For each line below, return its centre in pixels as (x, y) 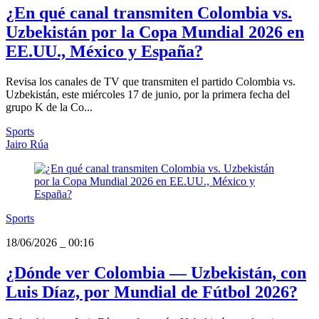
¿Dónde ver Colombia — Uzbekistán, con (156, 272)
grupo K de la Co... (49, 108)
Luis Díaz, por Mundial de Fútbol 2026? (152, 292)
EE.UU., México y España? (104, 52)
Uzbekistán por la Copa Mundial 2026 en (155, 32)
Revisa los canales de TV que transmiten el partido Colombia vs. (151, 82)
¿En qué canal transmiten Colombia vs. (149, 13)
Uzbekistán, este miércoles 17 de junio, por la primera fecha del (148, 95)
